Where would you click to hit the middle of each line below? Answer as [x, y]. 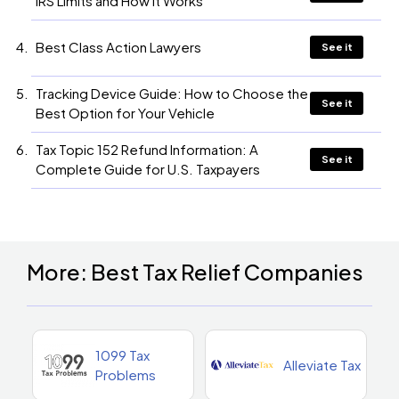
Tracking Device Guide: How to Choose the [172, 93]
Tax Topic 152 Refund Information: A [147, 149]
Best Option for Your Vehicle [125, 112]
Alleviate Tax [322, 364]
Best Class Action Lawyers [118, 46]
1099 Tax [122, 354]
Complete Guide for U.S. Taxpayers [148, 168]
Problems [126, 374]
